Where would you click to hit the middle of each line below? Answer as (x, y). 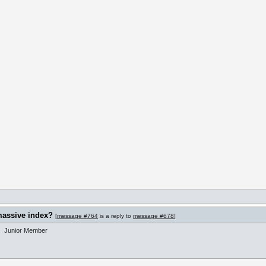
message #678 (153, 216)
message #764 (77, 216)
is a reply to (115, 216)
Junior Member (26, 230)
